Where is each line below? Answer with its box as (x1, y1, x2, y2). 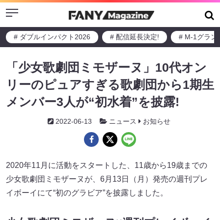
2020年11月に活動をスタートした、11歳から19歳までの (6, 161, 207, 169)
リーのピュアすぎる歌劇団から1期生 (6, 78, 214, 91)
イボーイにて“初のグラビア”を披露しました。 (6, 189, 168, 197)
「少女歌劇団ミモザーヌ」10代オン (6, 60, 207, 74)
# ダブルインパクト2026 (14, 33, 90, 41)
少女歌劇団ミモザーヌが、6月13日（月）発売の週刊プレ (6, 175, 208, 183)
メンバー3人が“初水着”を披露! (6, 95, 179, 109)
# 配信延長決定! (110, 33, 159, 41)
